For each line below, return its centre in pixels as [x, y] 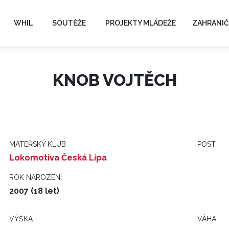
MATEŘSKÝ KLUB [38, 144]
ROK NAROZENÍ [36, 177]
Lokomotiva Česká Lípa [58, 158]
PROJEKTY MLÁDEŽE [141, 23]
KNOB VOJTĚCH [114, 80]
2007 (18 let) [34, 191]
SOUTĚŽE [69, 23]
